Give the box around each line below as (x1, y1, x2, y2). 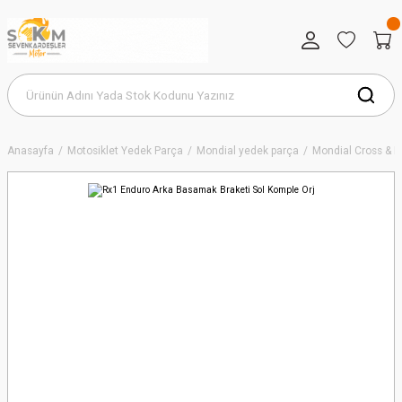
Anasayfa (7, 144, 54, 157)
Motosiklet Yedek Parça (67, 144, 183, 157)
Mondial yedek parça (197, 144, 299, 157)
